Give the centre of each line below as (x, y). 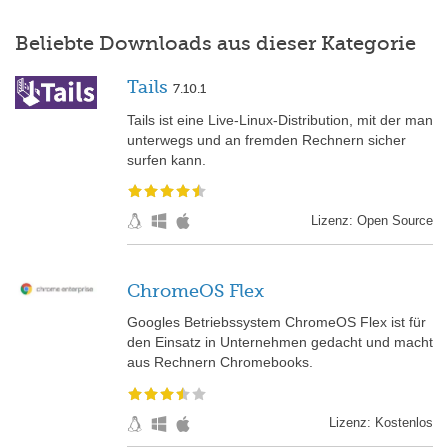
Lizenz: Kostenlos (381, 422)
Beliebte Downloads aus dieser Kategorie (215, 44)
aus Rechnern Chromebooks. (220, 361)
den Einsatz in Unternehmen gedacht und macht (280, 341)
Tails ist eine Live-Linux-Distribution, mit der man (280, 119)
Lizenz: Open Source (372, 220)
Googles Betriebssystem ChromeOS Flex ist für (276, 321)
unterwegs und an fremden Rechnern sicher (266, 139)
